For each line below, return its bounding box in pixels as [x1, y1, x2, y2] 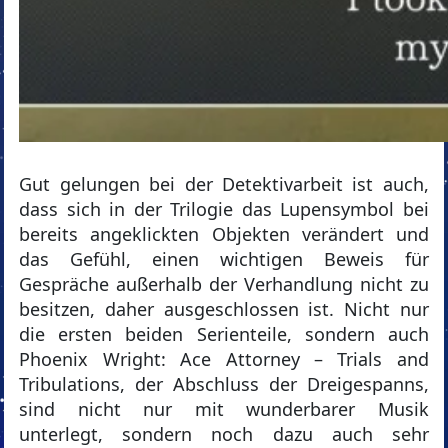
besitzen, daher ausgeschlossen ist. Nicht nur [19, 297, 429, 322]
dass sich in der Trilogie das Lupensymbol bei [19, 197, 429, 222]
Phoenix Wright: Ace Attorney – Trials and [19, 347, 429, 372]
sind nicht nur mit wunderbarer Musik [19, 397, 429, 422]
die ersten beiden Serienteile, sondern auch [19, 322, 429, 347]
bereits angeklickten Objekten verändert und [19, 222, 429, 247]
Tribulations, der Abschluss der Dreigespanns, [19, 372, 429, 397]
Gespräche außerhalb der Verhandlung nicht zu [19, 272, 429, 297]
